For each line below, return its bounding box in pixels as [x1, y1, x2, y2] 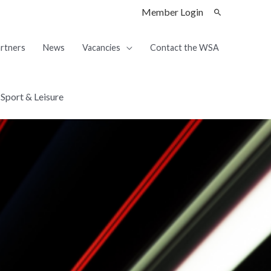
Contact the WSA [149, 42, 219, 53]
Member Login [142, 6, 203, 18]
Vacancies [82, 42, 120, 53]
